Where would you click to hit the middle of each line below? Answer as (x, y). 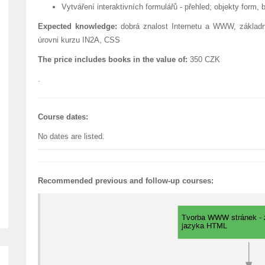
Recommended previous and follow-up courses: (125, 181)
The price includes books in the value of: (112, 59)
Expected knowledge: (77, 26)
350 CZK (203, 59)
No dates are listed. (71, 136)
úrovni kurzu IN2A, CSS (79, 40)
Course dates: (63, 117)
